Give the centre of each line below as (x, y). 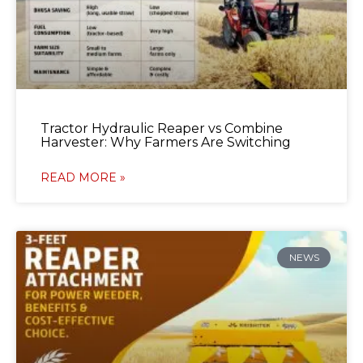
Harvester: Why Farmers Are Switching (166, 143)
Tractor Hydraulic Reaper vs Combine (162, 129)
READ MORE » (83, 178)
